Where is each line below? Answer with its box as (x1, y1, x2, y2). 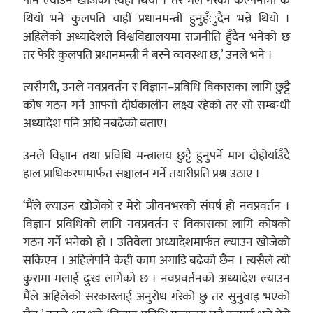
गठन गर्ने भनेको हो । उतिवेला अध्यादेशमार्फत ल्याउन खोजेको (22, 232, 291, 253)
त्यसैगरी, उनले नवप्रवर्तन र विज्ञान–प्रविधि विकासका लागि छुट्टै (22, 77, 291, 98)
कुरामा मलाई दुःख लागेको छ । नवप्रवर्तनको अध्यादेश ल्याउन (22, 268, 291, 289)
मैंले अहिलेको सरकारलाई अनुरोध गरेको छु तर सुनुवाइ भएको (22, 286, 291, 307)
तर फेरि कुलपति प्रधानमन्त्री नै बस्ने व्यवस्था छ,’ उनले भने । (22, 45, 272, 66)
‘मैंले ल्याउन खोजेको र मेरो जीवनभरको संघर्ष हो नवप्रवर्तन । (22, 196, 291, 217)
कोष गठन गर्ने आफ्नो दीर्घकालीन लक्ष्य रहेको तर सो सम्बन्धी (22, 95, 291, 116)
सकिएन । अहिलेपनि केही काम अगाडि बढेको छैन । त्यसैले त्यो (22, 250, 291, 271)
